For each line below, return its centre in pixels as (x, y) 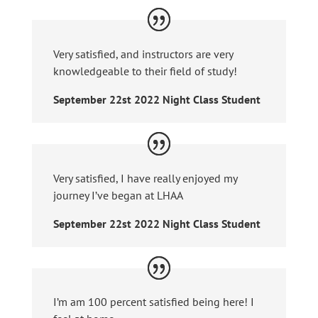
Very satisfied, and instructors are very (143, 54)
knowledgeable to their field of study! (145, 71)
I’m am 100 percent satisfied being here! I (153, 302)
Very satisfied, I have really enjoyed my (145, 178)
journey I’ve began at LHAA (118, 195)
